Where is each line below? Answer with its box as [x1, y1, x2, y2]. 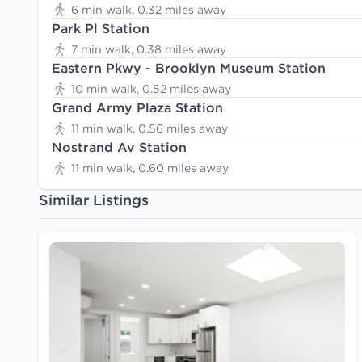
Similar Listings [39, 191, 149, 209]
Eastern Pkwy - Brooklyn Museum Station [52, 60, 326, 76]
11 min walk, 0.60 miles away [71, 161, 229, 175]
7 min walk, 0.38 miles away [71, 42, 226, 57]
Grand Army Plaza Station [52, 99, 223, 116]
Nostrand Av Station [52, 139, 187, 155]
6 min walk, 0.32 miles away [71, 2, 226, 17]
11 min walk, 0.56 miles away [71, 121, 228, 136]
